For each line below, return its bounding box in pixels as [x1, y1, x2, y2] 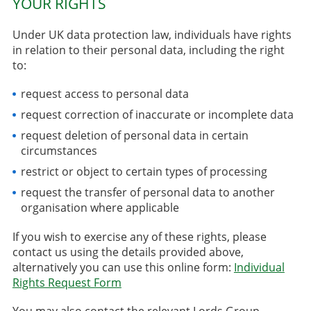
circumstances [20, 143, 97, 159]
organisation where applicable [20, 200, 179, 216]
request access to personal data [20, 86, 189, 102]
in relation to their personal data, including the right [12, 42, 285, 58]
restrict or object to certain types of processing [20, 164, 267, 180]
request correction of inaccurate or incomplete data [20, 107, 294, 123]
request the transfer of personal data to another [20, 185, 275, 201]
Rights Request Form [12, 274, 121, 290]
